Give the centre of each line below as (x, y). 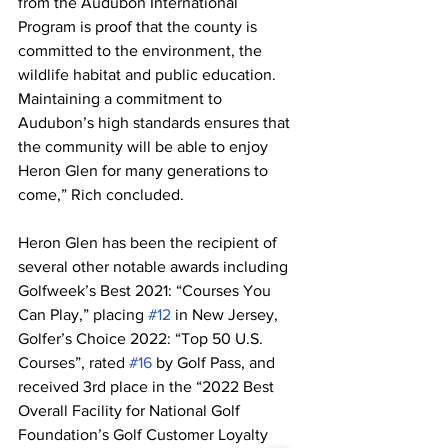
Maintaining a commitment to (122, 99)
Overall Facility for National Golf (131, 411)
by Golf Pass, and (215, 363)
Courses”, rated (73, 363)
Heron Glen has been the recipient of (149, 243)
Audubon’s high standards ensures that (156, 123)
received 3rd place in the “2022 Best (148, 387)
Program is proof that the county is (139, 27)
